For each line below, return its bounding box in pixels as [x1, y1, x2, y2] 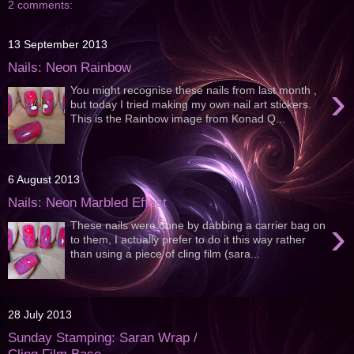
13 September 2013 [8, 38, 107, 51]
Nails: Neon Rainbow [8, 59, 131, 76]
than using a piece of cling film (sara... [70, 247, 261, 260]
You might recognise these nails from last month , [70, 83, 318, 96]
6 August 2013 [8, 173, 80, 186]
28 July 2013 [8, 308, 72, 322]
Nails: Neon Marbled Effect [8, 194, 167, 211]
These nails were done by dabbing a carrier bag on [70, 218, 326, 232]
